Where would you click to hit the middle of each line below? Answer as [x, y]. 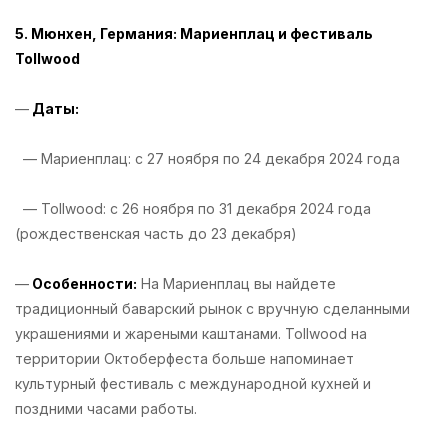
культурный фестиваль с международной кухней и [193, 383]
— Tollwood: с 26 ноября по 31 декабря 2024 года [193, 208]
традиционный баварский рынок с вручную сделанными [212, 308]
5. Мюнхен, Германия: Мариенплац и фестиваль [194, 33]
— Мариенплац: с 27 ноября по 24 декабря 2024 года [211, 158]
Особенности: [83, 283]
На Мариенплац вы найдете [236, 283]
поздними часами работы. [110, 408]
